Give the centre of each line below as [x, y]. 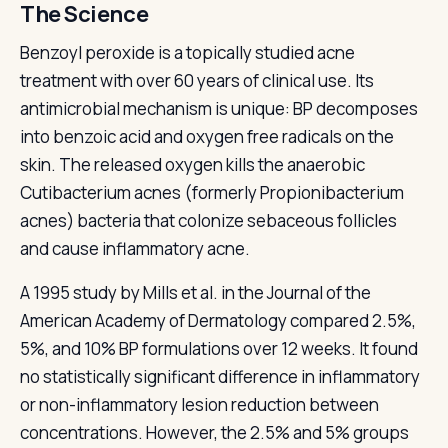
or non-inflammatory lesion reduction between [199, 404]
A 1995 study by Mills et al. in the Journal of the [195, 292]
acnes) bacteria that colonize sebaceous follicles [208, 220]
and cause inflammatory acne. [135, 248]
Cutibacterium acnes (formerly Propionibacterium [212, 192]
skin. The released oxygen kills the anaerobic [192, 164]
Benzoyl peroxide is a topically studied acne [187, 52]
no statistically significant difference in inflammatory [220, 376]
